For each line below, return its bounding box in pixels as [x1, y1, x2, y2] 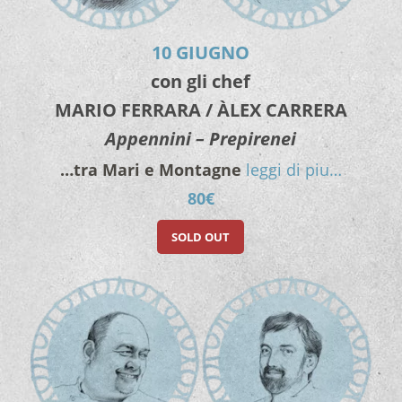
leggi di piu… [245, 159, 342, 181]
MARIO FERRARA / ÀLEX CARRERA [54, 98, 347, 123]
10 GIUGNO [152, 40, 250, 66]
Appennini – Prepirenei [105, 127, 297, 152]
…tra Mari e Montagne [59, 159, 241, 181]
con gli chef [151, 69, 251, 94]
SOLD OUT [171, 229, 231, 246]
